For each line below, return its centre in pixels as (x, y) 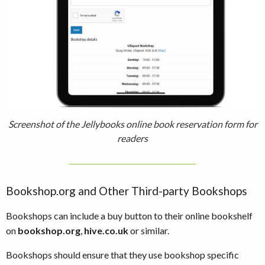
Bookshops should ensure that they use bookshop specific (122, 254)
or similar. (149, 230)
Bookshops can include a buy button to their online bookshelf (129, 215)
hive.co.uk (106, 230)
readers (132, 138)
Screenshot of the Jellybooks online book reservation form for (132, 124)
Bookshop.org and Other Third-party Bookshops (127, 190)
